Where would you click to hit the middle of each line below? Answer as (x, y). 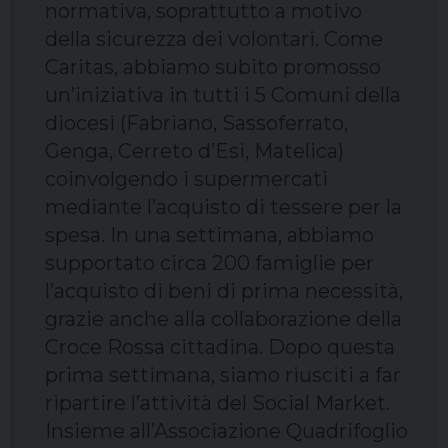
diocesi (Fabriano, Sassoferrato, (196, 123)
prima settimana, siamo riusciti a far (223, 375)
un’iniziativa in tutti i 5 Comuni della (223, 95)
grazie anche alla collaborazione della (223, 319)
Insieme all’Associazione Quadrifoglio (226, 431)
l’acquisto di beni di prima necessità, (224, 291)
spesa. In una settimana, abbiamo (209, 235)
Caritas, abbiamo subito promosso (213, 67)
